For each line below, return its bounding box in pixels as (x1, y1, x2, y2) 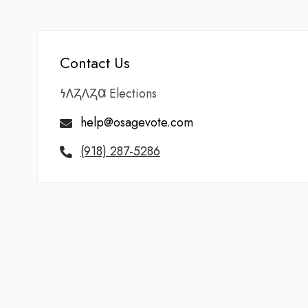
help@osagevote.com (80, 113, 193, 131)
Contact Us (60, 52, 130, 74)
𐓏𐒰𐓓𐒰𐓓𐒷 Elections (60, 85, 157, 102)
